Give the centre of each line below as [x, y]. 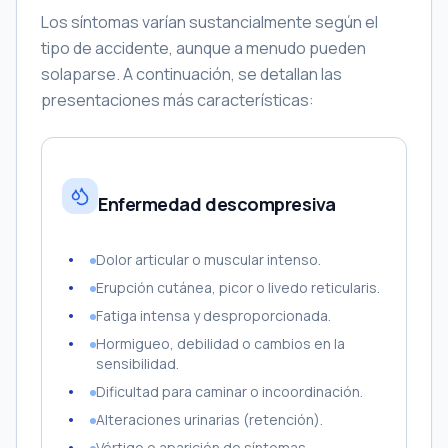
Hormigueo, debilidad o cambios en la [220, 343]
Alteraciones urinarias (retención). [209, 419]
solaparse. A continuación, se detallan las [191, 74]
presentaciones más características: [177, 100]
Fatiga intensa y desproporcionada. [213, 315]
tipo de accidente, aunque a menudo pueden [203, 48]
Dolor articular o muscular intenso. [208, 259]
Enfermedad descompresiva [217, 204]
